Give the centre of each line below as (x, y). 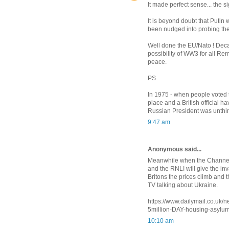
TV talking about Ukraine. (183, 185)
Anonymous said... (175, 149)
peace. (157, 62)
